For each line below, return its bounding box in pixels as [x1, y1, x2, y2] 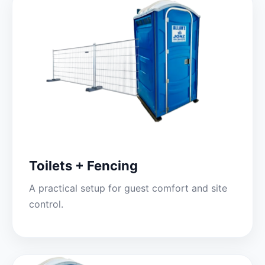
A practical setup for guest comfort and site [29, 182, 227, 194]
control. [29, 198, 63, 210]
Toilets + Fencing [29, 157, 138, 173]
